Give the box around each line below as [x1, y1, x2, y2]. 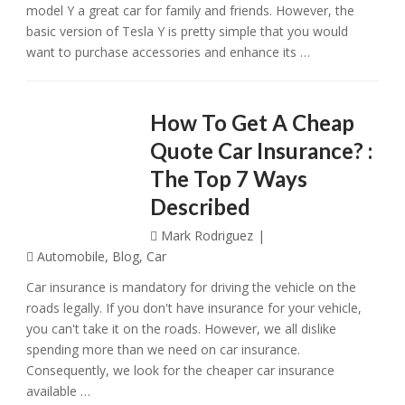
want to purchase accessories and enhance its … [26, 43, 311, 61]
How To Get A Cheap [149, 109, 354, 136]
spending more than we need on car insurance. [26, 341, 301, 358]
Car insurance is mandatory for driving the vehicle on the [26, 278, 357, 296]
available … [26, 382, 91, 400]
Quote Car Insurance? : [149, 137, 372, 164]
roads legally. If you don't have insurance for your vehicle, [26, 299, 363, 316]
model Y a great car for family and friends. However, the [26, 2, 355, 19]
